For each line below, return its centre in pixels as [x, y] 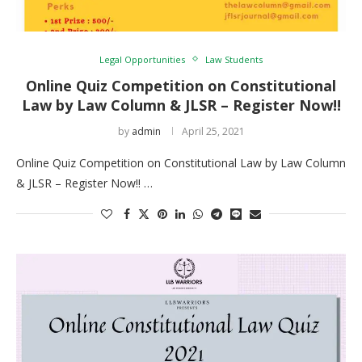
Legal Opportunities [142, 59]
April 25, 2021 [213, 131]
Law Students [234, 59]
